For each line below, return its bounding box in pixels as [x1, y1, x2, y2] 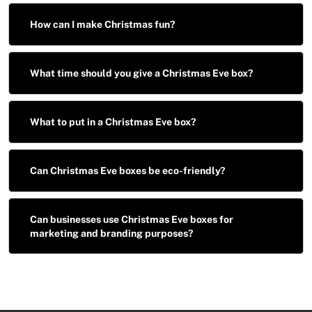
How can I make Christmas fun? [30, 19, 175, 31]
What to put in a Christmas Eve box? [30, 116, 196, 128]
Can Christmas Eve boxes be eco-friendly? [30, 165, 225, 177]
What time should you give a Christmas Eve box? [30, 68, 253, 79]
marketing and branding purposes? [30, 227, 193, 239]
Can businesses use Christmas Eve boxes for [30, 213, 233, 225]
